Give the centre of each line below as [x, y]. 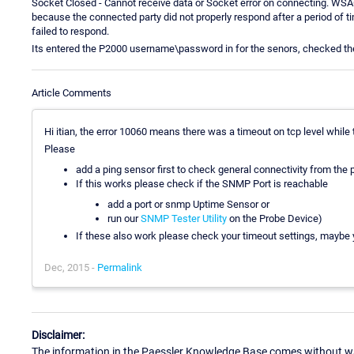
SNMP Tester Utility [184, 218]
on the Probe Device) [275, 218]
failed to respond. [70, 31]
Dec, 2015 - [71, 267]
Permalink [120, 267]
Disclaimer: [58, 335]
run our [124, 218]
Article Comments [72, 92]
